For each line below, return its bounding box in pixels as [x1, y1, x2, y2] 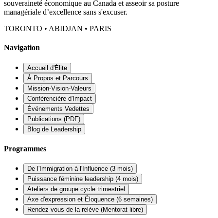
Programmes [4, 144, 46, 153]
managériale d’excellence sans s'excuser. [4, 8, 127, 17]
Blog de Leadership [27, 125, 81, 133]
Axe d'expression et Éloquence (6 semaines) [27, 196, 153, 203]
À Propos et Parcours [27, 74, 88, 82]
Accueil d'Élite [27, 64, 67, 72]
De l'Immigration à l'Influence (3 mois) [27, 165, 133, 173]
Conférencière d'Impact [27, 94, 92, 102]
